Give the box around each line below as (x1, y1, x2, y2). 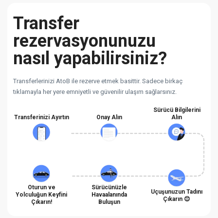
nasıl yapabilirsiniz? (13, 48, 167, 69)
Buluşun (98, 198, 120, 205)
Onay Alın (96, 113, 122, 121)
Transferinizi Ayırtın (14, 113, 69, 121)
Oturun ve (27, 183, 55, 191)
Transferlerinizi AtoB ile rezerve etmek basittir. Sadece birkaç (13, 77, 182, 85)
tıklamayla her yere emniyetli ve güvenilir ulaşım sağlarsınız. (13, 88, 177, 95)
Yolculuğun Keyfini (16, 191, 67, 198)
